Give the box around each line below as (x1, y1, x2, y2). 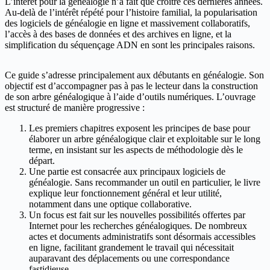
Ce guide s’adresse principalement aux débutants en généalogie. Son (5, 69, 264, 80)
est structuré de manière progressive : (5, 102, 145, 113)
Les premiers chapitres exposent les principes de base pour (29, 122, 250, 133)
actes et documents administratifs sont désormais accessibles (29, 231, 256, 242)
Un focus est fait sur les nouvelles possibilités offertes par (29, 209, 245, 220)
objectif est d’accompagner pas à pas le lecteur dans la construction (5, 80, 258, 91)
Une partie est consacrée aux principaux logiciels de (29, 166, 225, 177)
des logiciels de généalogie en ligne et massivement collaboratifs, (5, 17, 250, 28)
